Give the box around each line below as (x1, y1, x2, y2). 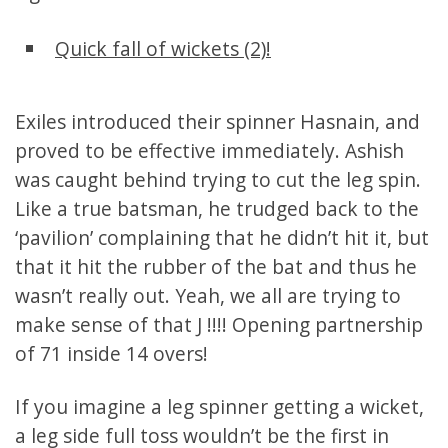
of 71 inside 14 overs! (15, 340, 208, 368)
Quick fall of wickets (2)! (55, 35, 271, 63)
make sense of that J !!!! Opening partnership (15, 311, 423, 339)
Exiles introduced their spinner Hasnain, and (15, 108, 420, 136)
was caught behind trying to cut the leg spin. (15, 166, 421, 194)
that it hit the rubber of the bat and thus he (15, 253, 417, 281)
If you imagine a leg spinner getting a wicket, (15, 393, 424, 421)
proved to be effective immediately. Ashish (15, 137, 404, 165)
